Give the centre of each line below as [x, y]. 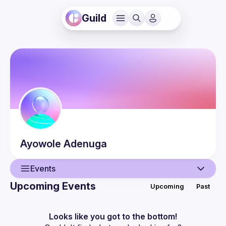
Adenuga [85, 144]
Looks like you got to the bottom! [113, 216]
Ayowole [41, 144]
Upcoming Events [53, 186]
